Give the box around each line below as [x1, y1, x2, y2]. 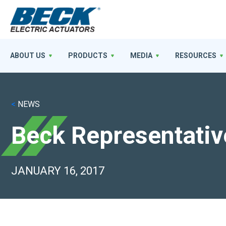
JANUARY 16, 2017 [11, 164, 104, 177]
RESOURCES [175, 51, 216, 60]
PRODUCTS [68, 51, 107, 60]
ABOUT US [10, 51, 45, 60]
